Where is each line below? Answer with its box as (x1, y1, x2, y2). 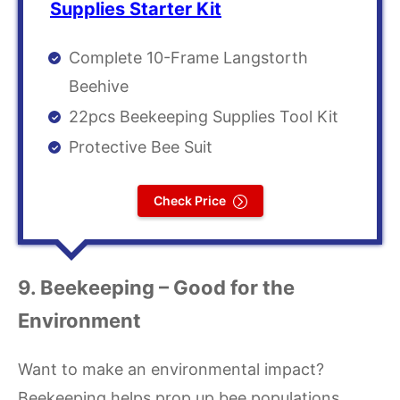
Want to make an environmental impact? (18, 360, 324, 379)
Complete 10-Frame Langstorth (69, 48, 308, 68)
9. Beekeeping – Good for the (18, 276, 295, 300)
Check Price (153, 193, 226, 209)
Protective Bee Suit (69, 137, 212, 157)
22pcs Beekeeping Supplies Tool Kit (69, 107, 338, 127)
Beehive (69, 77, 129, 96)
